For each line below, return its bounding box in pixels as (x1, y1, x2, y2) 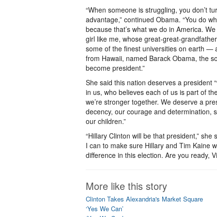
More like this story (86, 179, 167, 193)
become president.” (86, 63, 145, 73)
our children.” (86, 116, 126, 126)
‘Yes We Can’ (86, 204, 124, 213)
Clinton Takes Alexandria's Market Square (86, 194, 203, 203)
